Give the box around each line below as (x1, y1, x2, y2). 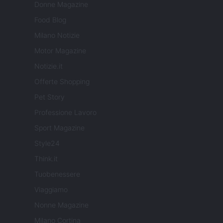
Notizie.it (34, 62, 63, 71)
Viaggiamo (34, 185, 68, 194)
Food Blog (34, 15, 66, 24)
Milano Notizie (34, 31, 80, 40)
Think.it (34, 154, 58, 163)
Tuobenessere (34, 170, 80, 179)
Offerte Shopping (34, 77, 90, 86)
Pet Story (34, 93, 65, 102)
